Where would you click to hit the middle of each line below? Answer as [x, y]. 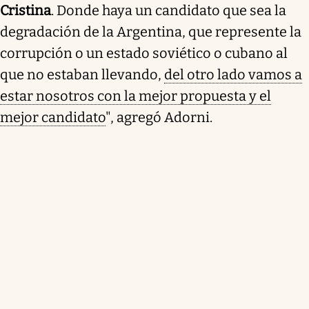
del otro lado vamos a [233, 74]
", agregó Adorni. [159, 117]
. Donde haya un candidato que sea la [169, 10]
